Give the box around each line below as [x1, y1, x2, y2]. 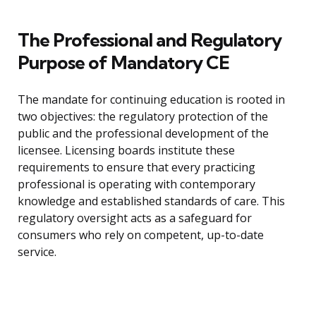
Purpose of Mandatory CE [18, 51, 229, 75]
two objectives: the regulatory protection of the [18, 109, 268, 125]
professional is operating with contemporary [18, 176, 255, 193]
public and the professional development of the [18, 126, 269, 142]
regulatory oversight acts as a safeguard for [18, 210, 252, 226]
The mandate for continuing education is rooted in [18, 92, 285, 108]
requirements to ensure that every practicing [18, 159, 255, 176]
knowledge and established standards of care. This [18, 193, 285, 209]
